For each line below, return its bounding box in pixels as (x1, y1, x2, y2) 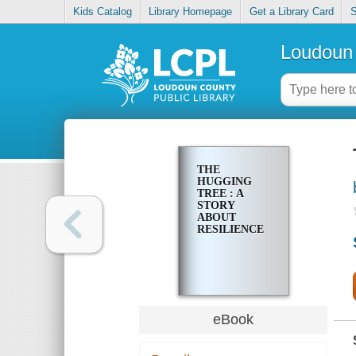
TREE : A (196, 188, 243, 200)
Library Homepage (149, 6, 233, 18)
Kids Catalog (73, 6, 133, 18)
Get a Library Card (249, 6, 334, 18)
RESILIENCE (196, 223, 264, 236)
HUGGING (196, 176, 252, 188)
